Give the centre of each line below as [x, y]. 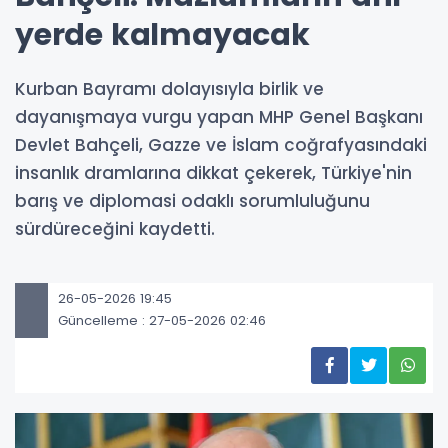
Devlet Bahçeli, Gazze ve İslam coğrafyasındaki [221, 144]
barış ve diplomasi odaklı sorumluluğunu [192, 200]
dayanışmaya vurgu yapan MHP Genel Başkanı [219, 116]
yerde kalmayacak [162, 34]
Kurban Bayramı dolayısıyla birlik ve [169, 88]
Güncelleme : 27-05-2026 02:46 [162, 321]
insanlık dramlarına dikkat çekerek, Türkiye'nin [213, 172]
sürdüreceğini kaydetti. [115, 228]
